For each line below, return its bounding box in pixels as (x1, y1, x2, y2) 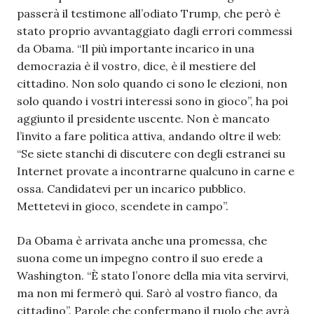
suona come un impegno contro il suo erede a (17, 251, 263, 265)
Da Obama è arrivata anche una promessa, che (17, 233, 267, 247)
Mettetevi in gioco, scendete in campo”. (17, 199, 228, 213)
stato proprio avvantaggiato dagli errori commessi (17, 24, 292, 38)
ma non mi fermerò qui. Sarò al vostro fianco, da (17, 286, 278, 300)
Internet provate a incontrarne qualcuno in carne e (17, 164, 294, 178)
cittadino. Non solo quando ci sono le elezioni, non (17, 76, 287, 90)
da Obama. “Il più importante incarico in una (17, 41, 254, 55)
